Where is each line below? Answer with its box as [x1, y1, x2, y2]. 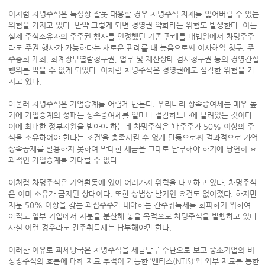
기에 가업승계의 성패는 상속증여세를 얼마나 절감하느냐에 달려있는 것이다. [8, 111, 254, 119]
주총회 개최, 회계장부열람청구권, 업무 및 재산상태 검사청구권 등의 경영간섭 [8, 54, 259, 63]
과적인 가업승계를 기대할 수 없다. [8, 156, 124, 164]
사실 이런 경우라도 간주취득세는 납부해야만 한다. [8, 223, 172, 232]
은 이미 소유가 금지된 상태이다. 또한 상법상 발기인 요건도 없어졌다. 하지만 [8, 189, 257, 198]
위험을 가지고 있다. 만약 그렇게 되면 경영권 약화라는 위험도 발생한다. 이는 [8, 21, 257, 30]
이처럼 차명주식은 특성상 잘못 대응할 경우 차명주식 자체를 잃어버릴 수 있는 [8, 9, 259, 18]
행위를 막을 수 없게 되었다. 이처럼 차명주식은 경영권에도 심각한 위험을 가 [8, 66, 254, 75]
